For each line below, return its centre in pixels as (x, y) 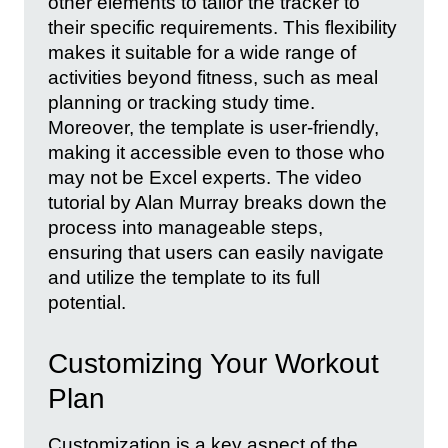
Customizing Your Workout (213, 363)
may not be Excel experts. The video (205, 178)
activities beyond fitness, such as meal (213, 78)
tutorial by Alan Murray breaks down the (217, 203)
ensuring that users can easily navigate (216, 253)
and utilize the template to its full (184, 278)
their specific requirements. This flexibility (222, 28)
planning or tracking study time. (181, 103)
